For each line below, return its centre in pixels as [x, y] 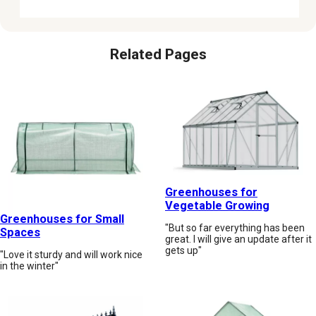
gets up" [183, 250]
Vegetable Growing [217, 205]
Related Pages [158, 54]
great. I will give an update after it [238, 239]
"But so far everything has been [235, 227]
